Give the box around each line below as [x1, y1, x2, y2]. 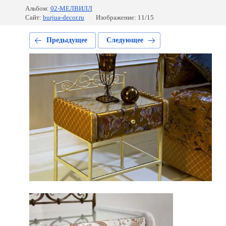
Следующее [106, 36, 143, 44]
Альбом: [25, 5, 49, 12]
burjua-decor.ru [42, 14, 84, 21]
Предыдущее [46, 36, 87, 44]
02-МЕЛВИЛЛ [50, 5, 92, 12]
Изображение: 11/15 [95, 14, 154, 21]
